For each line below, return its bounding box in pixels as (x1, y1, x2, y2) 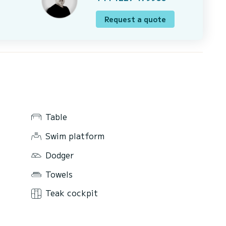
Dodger (45, 148, 74, 161)
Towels (45, 167, 73, 180)
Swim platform (45, 129, 104, 142)
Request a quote (104, 14, 166, 24)
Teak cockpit (45, 187, 98, 199)
